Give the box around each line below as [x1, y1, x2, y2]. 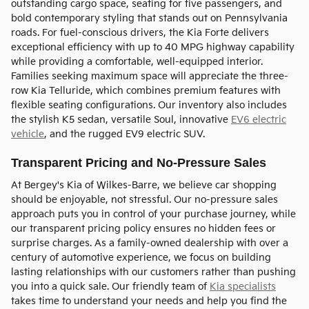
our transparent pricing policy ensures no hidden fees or [11, 222, 276, 235]
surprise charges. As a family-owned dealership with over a [11, 237, 288, 249]
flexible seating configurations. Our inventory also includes [11, 99, 287, 112]
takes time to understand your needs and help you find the [11, 295, 287, 307]
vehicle [11, 128, 44, 141]
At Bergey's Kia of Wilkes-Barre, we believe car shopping [11, 179, 277, 191]
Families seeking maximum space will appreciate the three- [11, 70, 288, 83]
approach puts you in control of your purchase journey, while [11, 208, 296, 220]
